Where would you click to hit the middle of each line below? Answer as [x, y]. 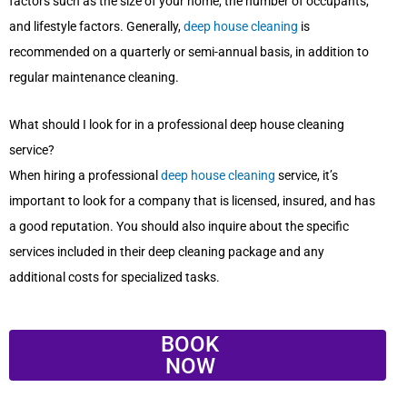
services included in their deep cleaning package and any [167, 251]
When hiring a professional [85, 175]
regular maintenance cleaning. [94, 77]
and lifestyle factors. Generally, [96, 26]
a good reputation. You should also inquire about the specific [179, 226]
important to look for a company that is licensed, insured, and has [192, 200]
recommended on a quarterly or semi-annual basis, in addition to [189, 51]
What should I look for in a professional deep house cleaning [177, 124]
